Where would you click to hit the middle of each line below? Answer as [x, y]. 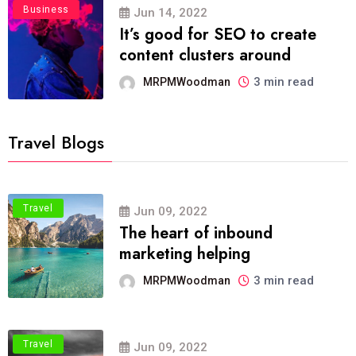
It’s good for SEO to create [218, 34]
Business [46, 9]
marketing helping [185, 253]
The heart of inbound [196, 233]
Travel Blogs [56, 142]
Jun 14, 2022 [170, 12]
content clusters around [205, 55]
